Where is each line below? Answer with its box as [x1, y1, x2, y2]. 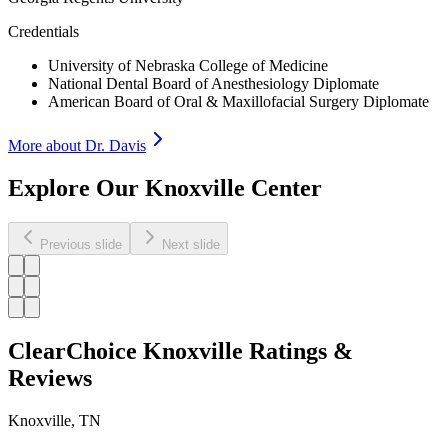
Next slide [162, 236, 220, 252]
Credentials [8, 23, 79, 41]
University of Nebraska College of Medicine [48, 57, 328, 75]
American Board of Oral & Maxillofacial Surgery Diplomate [48, 93, 429, 111]
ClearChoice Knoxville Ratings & [8, 337, 353, 364]
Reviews [8, 364, 92, 391]
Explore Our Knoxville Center [8, 174, 322, 201]
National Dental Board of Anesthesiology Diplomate [48, 75, 379, 93]
